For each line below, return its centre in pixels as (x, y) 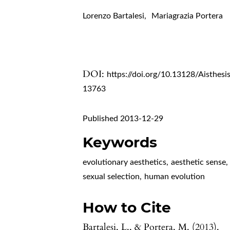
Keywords (120, 142)
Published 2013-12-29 (123, 119)
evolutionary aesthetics (125, 162)
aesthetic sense (199, 162)
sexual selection (111, 177)
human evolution (175, 177)
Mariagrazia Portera (187, 16)
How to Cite (127, 208)
